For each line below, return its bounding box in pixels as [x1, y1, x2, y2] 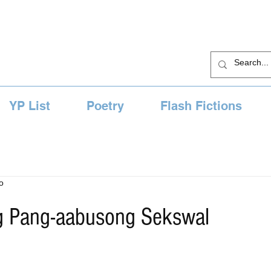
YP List [9, 99, 50, 113]
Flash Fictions [160, 99, 242, 113]
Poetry [87, 99, 124, 113]
